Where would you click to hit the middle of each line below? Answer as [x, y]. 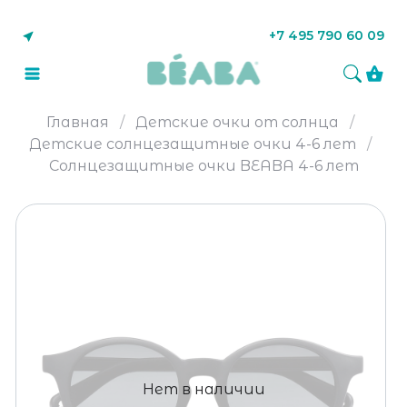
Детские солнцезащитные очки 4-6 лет [192, 144]
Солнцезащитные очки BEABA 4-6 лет [203, 166]
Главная [77, 122]
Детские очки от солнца [237, 122]
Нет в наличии [203, 389]
